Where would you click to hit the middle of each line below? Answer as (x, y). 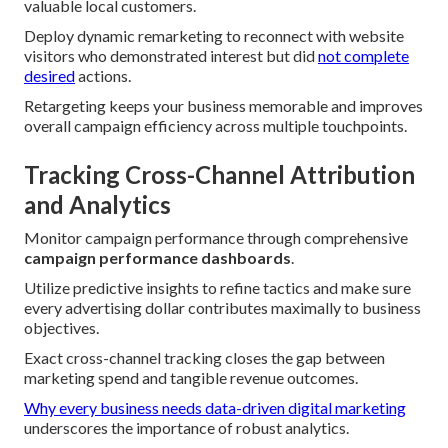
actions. (103, 76)
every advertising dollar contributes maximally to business (222, 308)
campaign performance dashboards (157, 258)
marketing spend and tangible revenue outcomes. (191, 378)
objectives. (61, 328)
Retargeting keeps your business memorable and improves (223, 106)
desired (49, 76)
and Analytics (97, 205)
